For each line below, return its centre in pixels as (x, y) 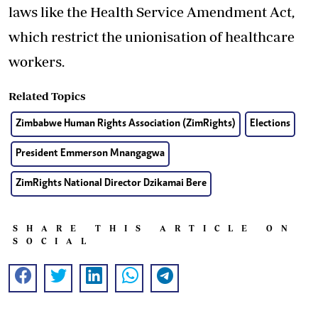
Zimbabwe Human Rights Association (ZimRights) (126, 124)
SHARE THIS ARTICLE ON (154, 228)
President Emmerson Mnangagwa (90, 153)
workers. (37, 61)
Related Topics (47, 95)
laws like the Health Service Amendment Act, (152, 11)
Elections (270, 124)
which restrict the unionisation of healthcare (152, 36)
